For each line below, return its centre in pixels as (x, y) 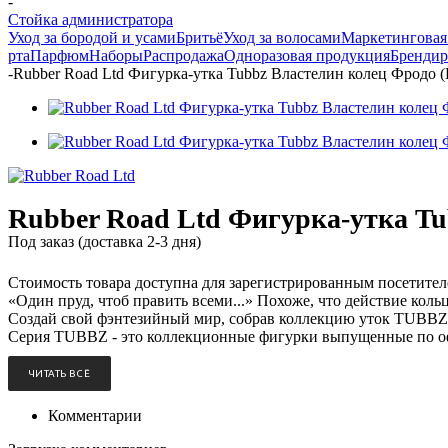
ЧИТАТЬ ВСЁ (59, 373)
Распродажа (183, 55)
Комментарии (95, 415)
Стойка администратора (90, 19)
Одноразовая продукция (307, 55)
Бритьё (199, 37)
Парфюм (59, 55)
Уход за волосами (282, 37)
